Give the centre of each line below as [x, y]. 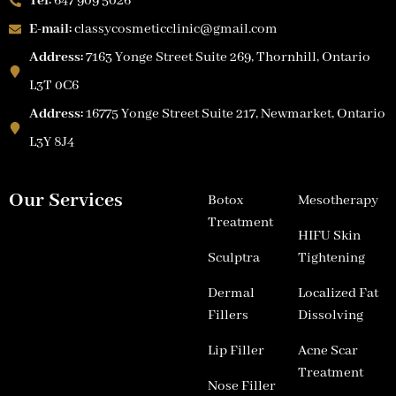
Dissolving [330, 315]
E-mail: [50, 29]
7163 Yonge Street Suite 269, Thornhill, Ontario [226, 57]
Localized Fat [338, 293]
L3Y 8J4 [51, 142]
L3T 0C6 [53, 85]
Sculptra [234, 258]
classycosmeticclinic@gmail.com [174, 29]
